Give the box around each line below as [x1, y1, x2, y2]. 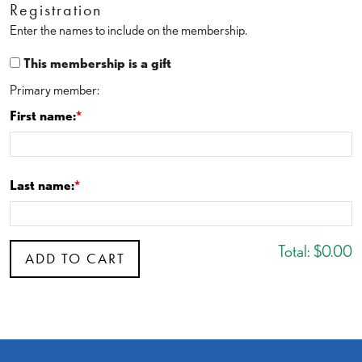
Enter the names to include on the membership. [10, 21, 247, 38]
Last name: [10, 176, 74, 193]
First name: [10, 107, 76, 124]
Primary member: [10, 81, 99, 98]
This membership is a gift [23, 54, 171, 71]
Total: [278, 241, 310, 261]
